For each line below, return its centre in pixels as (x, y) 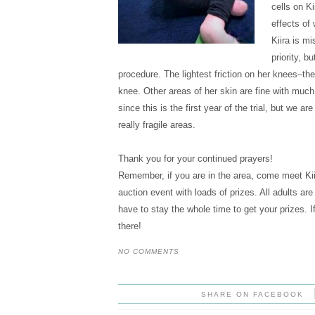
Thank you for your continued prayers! (195, 159)
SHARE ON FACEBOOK (253, 295)
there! (129, 226)
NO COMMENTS (148, 252)
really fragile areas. (156, 125)
